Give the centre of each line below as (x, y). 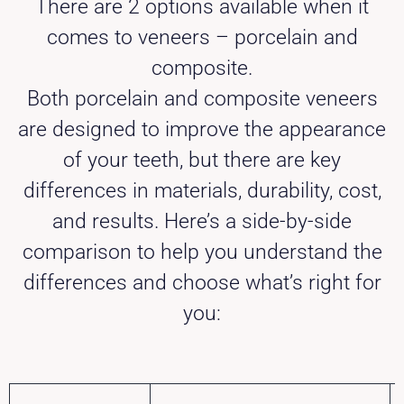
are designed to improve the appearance (202, 130)
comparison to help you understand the (202, 252)
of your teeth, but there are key (202, 161)
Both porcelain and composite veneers (202, 99)
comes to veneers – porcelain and (202, 38)
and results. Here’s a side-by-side (202, 222)
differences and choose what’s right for (202, 283)
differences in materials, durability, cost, (202, 191)
